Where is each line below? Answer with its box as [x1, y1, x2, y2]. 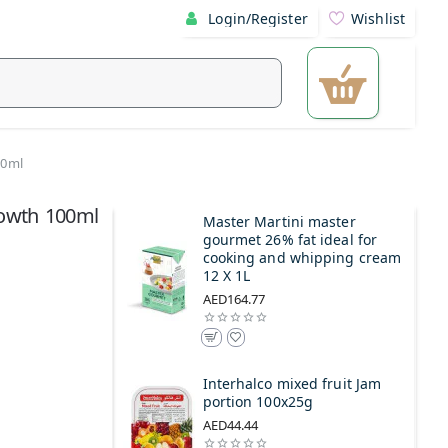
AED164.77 [202, 290, 266, 309]
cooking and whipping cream [202, 248, 402, 268]
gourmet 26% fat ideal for [202, 230, 378, 250]
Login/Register [208, 9, 308, 28]
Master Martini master [202, 212, 356, 232]
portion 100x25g [202, 392, 314, 412]
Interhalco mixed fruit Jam [202, 374, 382, 394]
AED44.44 [202, 416, 259, 435]
